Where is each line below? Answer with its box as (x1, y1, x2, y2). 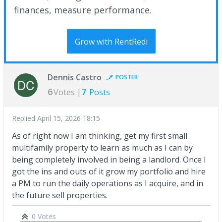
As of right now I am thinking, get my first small (12, 130, 187, 141)
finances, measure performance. (14, 3, 152, 16)
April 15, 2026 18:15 (37, 113, 100, 123)
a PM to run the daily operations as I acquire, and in (12, 177, 203, 189)
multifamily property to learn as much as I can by (12, 142, 193, 153)
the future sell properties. (12, 189, 108, 201)
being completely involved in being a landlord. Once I (12, 154, 206, 165)
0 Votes (32, 211, 56, 221)
